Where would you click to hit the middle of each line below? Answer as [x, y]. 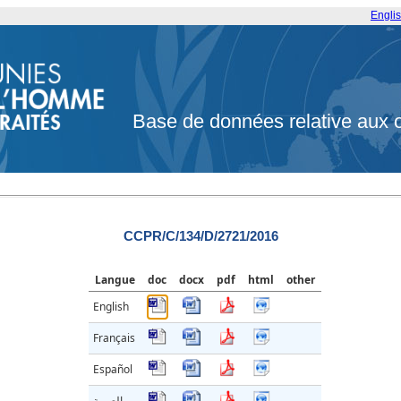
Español [113, 370]
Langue [115, 280]
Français [114, 338]
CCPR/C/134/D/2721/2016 [200, 236]
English [111, 307]
